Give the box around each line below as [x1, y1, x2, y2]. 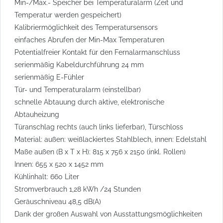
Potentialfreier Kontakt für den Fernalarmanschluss [14, 48, 180, 56]
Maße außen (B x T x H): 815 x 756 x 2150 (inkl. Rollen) [14, 147, 186, 156]
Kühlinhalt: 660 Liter [14, 172, 79, 181]
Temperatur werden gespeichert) [14, 10, 121, 19]
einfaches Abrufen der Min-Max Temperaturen [14, 35, 164, 44]
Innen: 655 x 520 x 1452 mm [14, 160, 104, 168]
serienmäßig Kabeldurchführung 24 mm [14, 60, 144, 69]
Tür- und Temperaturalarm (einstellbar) [14, 85, 141, 94]
